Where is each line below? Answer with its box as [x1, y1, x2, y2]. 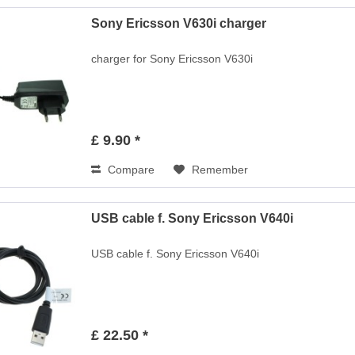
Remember [192, 162, 249, 176]
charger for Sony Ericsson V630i [91, 52, 254, 65]
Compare [105, 162, 155, 176]
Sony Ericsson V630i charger [91, 16, 267, 30]
